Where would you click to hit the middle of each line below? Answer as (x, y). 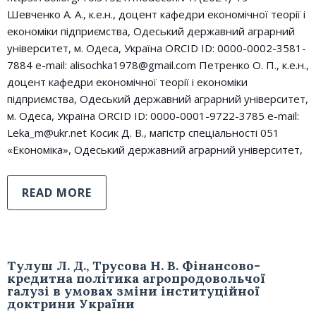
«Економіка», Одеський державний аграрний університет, (155, 150)
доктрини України (71, 304)
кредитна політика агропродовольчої (136, 278)
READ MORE (57, 193)
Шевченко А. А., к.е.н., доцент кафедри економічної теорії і (156, 14)
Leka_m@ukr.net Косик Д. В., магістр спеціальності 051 (143, 133)
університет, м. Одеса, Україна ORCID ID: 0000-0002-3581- (157, 48)
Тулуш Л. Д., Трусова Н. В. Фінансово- (134, 266)
